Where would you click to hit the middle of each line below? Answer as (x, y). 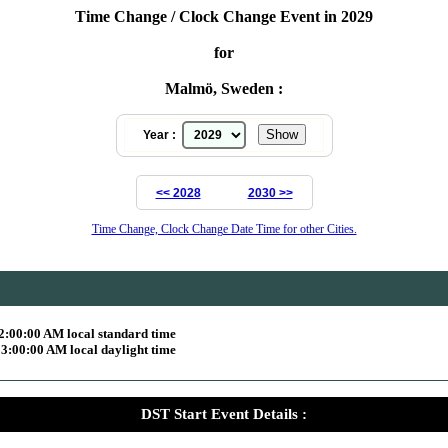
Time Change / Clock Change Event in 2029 (224, 16)
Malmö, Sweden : (224, 88)
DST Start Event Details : (224, 413)
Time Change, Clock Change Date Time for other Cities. (224, 228)
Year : (162, 134)
